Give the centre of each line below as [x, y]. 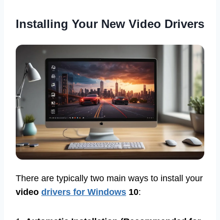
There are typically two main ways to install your [109, 179]
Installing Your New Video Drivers [110, 24]
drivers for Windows [84, 192]
